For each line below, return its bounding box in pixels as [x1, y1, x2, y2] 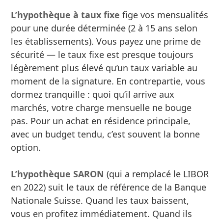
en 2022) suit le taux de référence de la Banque [11, 181, 207, 193]
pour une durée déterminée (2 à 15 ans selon [11, 22, 198, 34]
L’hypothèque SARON [11, 167, 105, 180]
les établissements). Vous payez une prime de [11, 35, 201, 47]
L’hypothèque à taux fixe [11, 8, 120, 21]
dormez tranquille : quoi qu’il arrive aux [11, 88, 175, 100]
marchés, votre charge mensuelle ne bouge [11, 101, 192, 113]
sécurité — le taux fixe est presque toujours [11, 48, 194, 60]
